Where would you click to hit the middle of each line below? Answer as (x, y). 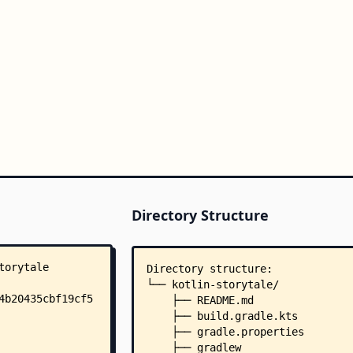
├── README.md (200, 300)
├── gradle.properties (225, 332)
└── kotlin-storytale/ (212, 284)
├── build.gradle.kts (222, 316)
